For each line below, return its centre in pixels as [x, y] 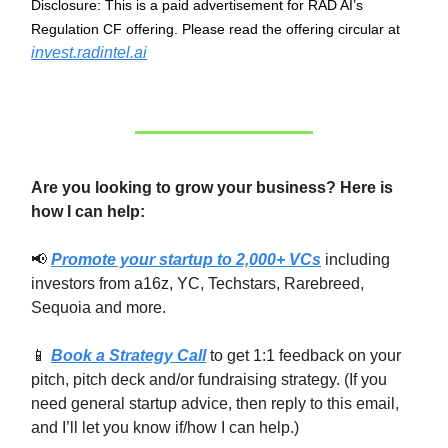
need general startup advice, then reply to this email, [215, 403]
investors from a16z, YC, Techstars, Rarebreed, [197, 283]
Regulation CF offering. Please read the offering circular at [215, 29]
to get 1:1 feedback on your [303, 355]
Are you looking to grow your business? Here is [212, 187]
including [355, 259]
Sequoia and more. [98, 307]
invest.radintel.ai [89, 52]
